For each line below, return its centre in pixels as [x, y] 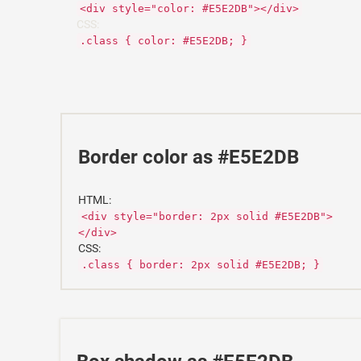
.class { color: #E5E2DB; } [164, 41]
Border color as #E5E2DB [189, 157]
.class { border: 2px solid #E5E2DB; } [201, 265]
